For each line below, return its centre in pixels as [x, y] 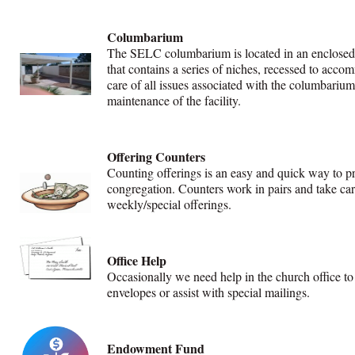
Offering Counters [156, 156]
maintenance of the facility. [176, 100]
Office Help [138, 261]
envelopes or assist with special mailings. [212, 292]
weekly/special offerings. [171, 204]
